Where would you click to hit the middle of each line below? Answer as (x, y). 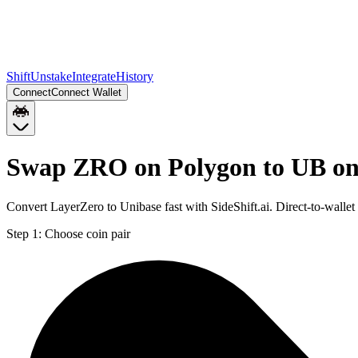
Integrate (94, 76)
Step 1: (24, 233)
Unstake (51, 76)
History (135, 76)
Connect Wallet (86, 92)
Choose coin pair (88, 233)
